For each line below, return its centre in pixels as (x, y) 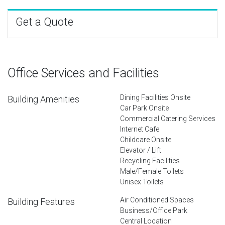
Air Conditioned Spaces (157, 200)
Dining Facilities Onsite (155, 97)
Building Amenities (43, 99)
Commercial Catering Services (168, 118)
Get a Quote (44, 22)
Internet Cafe (140, 129)
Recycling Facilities (150, 160)
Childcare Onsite (146, 139)
